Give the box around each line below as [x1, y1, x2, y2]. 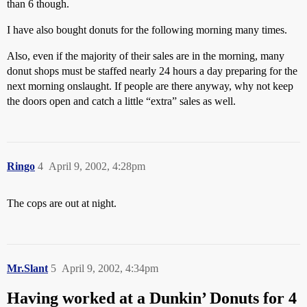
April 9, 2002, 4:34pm [62, 262, 158, 274]
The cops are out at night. [7, 197, 116, 209]
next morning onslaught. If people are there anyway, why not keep [7, 80, 293, 92]
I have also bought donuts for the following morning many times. [7, 24, 287, 36]
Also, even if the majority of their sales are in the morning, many [7, 50, 284, 62]
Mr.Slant [7, 262, 48, 274]
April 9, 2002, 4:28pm [49, 160, 145, 172]
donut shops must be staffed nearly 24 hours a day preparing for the [7, 65, 297, 77]
